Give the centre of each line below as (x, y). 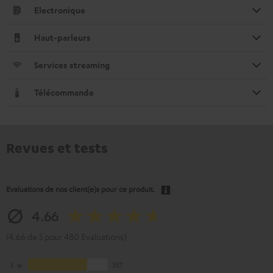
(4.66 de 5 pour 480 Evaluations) (66, 236)
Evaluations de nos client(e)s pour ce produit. (80, 189)
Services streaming (72, 65)
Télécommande (64, 92)
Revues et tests (57, 147)
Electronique (60, 10)
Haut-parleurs (62, 37)
